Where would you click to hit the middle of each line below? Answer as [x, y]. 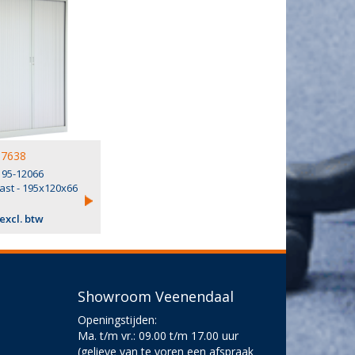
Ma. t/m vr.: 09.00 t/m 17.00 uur [158, 336]
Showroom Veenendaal [156, 297]
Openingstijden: [118, 320]
